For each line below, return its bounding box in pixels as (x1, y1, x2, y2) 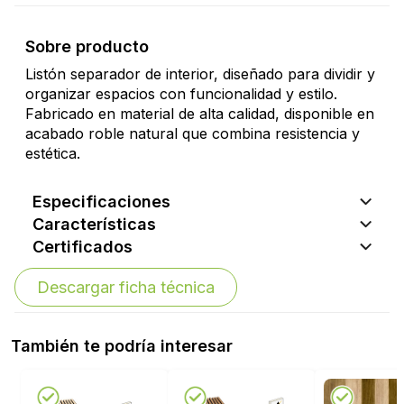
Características (32, 215, 156, 234)
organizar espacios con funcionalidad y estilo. (25, 85, 337, 104)
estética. (25, 144, 80, 163)
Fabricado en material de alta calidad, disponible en (25, 105, 374, 124)
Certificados (32, 237, 133, 257)
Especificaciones (32, 192, 170, 212)
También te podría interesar (11, 336, 233, 356)
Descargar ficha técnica (37, 278, 215, 298)
